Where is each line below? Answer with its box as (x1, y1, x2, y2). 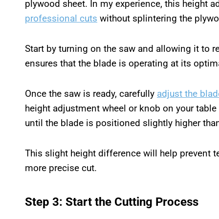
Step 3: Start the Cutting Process (25, 195, 198, 209)
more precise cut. (25, 162, 97, 174)
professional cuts (25, 12, 97, 24)
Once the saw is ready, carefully (25, 88, 157, 99)
